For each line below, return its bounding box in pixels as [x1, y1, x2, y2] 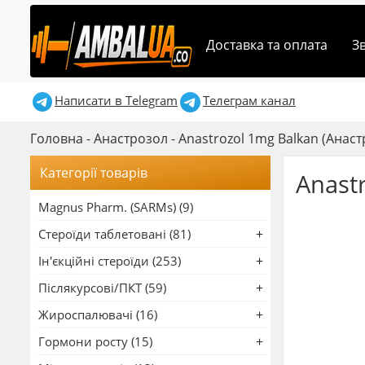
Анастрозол [94, 129, 168, 147]
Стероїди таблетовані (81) [38, 225, 191, 242]
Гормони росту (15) [38, 332, 152, 350]
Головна [30, 129, 83, 147]
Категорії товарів [40, 163, 147, 182]
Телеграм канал [203, 92, 296, 108]
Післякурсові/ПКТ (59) [38, 279, 166, 296]
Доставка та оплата [206, 36, 328, 54]
